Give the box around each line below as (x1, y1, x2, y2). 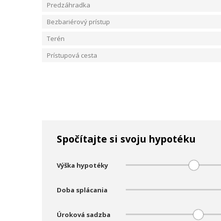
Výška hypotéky (57, 161, 108, 170)
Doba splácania (57, 185, 108, 194)
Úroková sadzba (57, 210, 110, 219)
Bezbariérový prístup (47, 17, 110, 26)
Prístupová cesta (47, 51, 97, 60)
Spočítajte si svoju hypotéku (57, 132, 195, 146)
